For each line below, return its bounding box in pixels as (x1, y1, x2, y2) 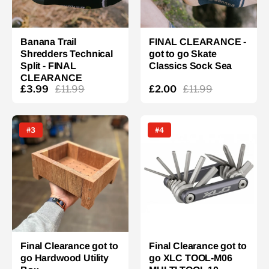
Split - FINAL (20, 61, 76, 71)
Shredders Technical (20, 49, 113, 59)
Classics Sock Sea (149, 61, 232, 71)
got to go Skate (149, 49, 217, 59)
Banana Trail (20, 37, 77, 47)
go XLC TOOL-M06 (149, 253, 232, 263)
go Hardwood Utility (20, 253, 109, 263)
